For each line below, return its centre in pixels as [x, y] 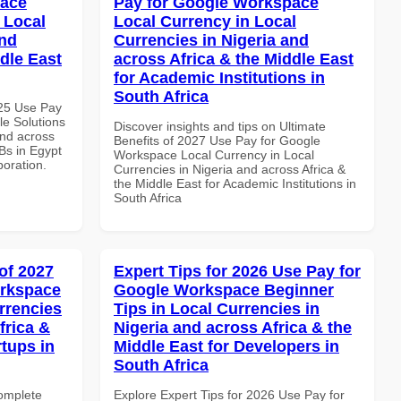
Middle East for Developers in [226, 346]
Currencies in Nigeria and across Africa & [230, 169]
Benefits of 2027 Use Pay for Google [217, 140]
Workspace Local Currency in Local [214, 154]
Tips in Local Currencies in [217, 308]
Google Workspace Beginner [224, 290]
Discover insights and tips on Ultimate [220, 126]
